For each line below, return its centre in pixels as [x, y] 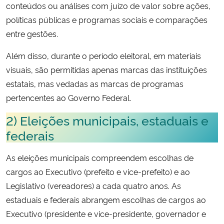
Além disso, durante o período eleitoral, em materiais [103, 55]
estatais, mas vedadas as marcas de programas [95, 83]
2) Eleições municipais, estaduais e [107, 119]
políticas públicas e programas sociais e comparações [107, 19]
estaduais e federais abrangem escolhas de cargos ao [106, 199]
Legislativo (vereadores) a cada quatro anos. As [93, 185]
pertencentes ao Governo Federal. [68, 97]
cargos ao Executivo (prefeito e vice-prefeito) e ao [98, 171]
